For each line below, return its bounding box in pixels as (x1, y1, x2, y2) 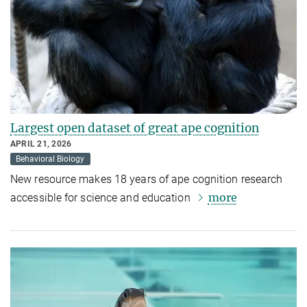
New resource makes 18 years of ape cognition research (10, 172, 283, 186)
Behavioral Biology (16, 153, 85, 164)
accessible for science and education (10, 191, 193, 204)
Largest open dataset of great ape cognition (10, 120, 259, 136)
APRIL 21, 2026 (10, 138, 72, 149)
